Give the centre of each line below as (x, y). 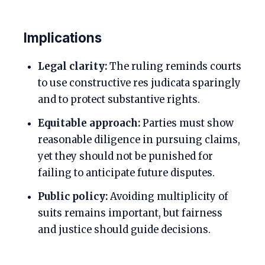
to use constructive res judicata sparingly (139, 83)
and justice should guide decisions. (124, 230)
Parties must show (187, 123)
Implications (63, 38)
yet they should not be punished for (125, 156)
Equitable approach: (89, 123)
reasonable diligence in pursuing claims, (139, 140)
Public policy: (73, 197)
